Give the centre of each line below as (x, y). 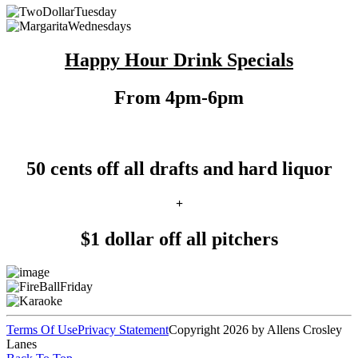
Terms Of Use (42, 330)
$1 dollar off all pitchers (179, 239)
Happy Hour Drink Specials (179, 60)
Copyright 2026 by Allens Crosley (255, 330)
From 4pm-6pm (179, 98)
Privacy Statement (123, 330)
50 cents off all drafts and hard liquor (179, 169)
